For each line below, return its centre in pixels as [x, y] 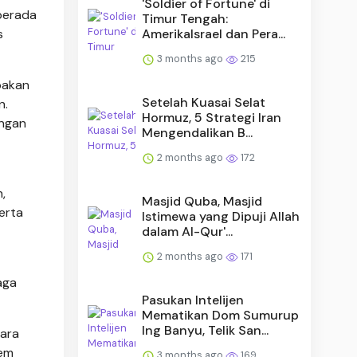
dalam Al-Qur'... [188, 231]
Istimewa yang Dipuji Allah [221, 216]
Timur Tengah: [185, 18]
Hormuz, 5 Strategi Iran [212, 117]
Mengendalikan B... [198, 132]
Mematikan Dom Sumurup [221, 315]
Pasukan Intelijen [193, 300]
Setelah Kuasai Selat [204, 102]
